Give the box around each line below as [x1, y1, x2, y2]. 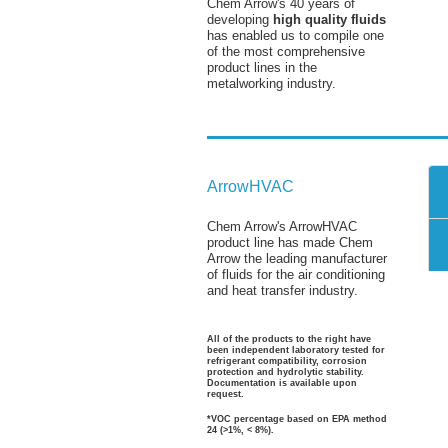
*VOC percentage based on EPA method [207, 413, 387, 424]
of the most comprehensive [207, 44, 365, 59]
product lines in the [207, 60, 317, 75]
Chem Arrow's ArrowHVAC [207, 220, 357, 235]
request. [207, 389, 244, 399]
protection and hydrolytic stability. [207, 367, 364, 377]
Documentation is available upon [207, 378, 357, 388]
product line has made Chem [207, 236, 373, 251]
